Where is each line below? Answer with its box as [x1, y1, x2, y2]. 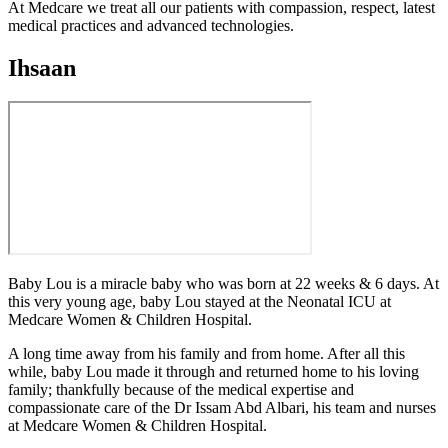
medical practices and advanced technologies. [8, 16, 294, 34]
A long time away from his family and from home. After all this [8, 345, 405, 363]
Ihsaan [8, 54, 76, 81]
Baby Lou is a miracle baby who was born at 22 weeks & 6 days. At [8, 275, 439, 293]
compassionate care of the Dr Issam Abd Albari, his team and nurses [8, 399, 436, 417]
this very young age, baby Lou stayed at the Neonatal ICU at [8, 293, 391, 311]
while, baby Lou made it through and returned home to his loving [8, 363, 419, 381]
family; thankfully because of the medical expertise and [8, 381, 354, 399]
